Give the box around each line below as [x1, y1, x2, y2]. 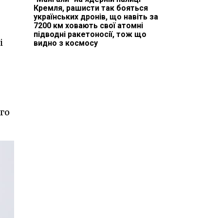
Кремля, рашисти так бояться [33, 3, 148, 13]
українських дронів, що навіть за [33, 12, 158, 21]
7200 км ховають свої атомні [33, 20, 143, 30]
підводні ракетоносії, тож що [33, 29, 146, 39]
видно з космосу [33, 38, 98, 48]
